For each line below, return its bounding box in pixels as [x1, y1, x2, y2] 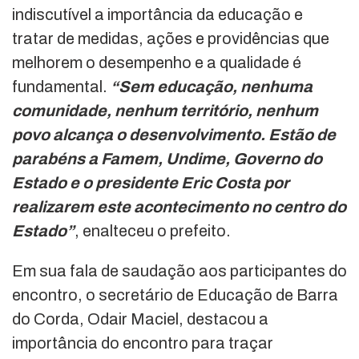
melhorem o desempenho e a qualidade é [12, 53, 301, 71]
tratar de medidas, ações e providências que [12, 29, 329, 47]
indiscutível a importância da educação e [12, 5, 303, 23]
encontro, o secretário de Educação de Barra [12, 285, 338, 304]
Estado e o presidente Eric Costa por [12, 173, 289, 192]
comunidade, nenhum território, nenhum [12, 101, 318, 119]
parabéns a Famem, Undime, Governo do [12, 149, 322, 167]
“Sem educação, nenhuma [111, 77, 313, 95]
